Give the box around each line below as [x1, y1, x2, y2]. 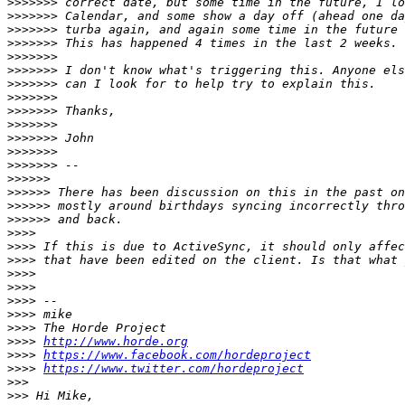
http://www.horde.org [43, 334, 188, 349]
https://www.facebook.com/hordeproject [43, 348, 311, 363]
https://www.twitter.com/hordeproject [43, 362, 304, 376]
